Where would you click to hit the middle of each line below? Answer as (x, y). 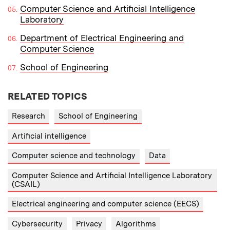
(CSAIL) (26, 184)
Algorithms (136, 224)
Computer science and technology (74, 156)
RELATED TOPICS (48, 96)
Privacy (89, 224)
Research (28, 116)
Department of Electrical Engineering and (102, 38)
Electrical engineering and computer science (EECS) (106, 204)
